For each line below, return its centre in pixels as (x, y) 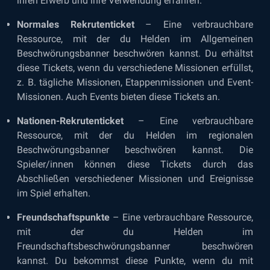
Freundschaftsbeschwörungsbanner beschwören (135, 246)
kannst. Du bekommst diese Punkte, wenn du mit (135, 261)
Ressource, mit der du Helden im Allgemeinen (135, 39)
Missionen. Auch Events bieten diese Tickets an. (118, 97)
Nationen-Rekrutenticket (70, 121)
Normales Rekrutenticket (76, 24)
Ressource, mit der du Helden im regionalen (135, 135)
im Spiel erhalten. (54, 193)
